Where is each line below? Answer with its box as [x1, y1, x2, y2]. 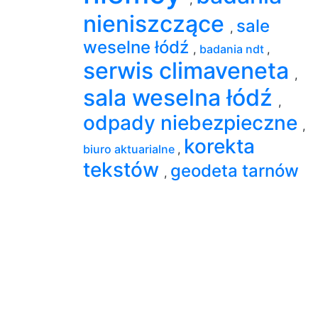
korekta [184, 133, 255, 158]
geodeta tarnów [170, 160, 299, 181]
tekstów [83, 157, 164, 182]
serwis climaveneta [83, 56, 295, 84]
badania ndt [199, 41, 267, 56]
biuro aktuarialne [83, 141, 177, 156]
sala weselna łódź [83, 83, 278, 111]
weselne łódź [83, 36, 193, 57]
